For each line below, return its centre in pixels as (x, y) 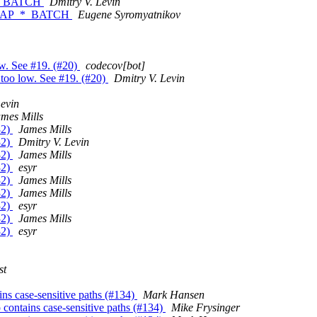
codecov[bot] (115, 66)
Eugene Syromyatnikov (129, 15)
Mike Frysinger (206, 308)
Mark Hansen (174, 295)
